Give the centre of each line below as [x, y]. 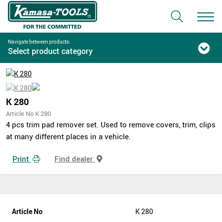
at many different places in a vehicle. [68, 136]
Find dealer [75, 158]
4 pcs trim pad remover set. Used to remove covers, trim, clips [111, 124]
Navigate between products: [39, 42]
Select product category [50, 51]
